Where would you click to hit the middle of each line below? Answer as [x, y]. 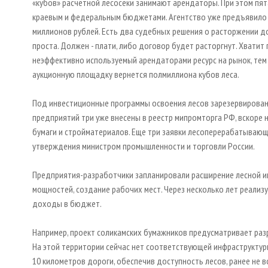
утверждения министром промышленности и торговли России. [144, 146]
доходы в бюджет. [67, 204]
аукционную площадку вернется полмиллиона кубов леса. [136, 74]
